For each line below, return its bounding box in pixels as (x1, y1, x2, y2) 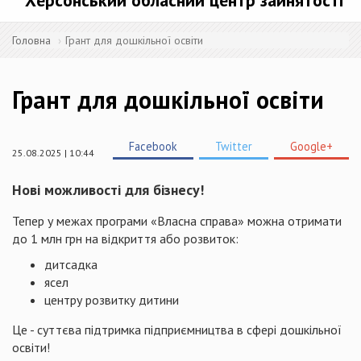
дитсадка (44, 256, 98, 272)
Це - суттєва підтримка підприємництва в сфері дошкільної (12, 322, 342, 338)
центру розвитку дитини (44, 292, 179, 308)
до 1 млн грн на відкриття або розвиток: (12, 230, 239, 247)
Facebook (129, 139, 177, 154)
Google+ (290, 139, 333, 154)
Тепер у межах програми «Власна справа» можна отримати (12, 213, 342, 229)
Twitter (215, 139, 252, 154)
